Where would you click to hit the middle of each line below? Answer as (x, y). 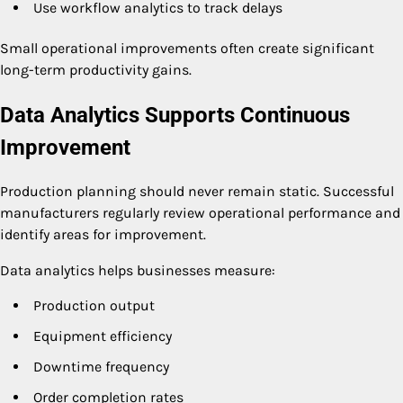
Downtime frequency (101, 367)
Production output (94, 306)
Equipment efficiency (103, 336)
